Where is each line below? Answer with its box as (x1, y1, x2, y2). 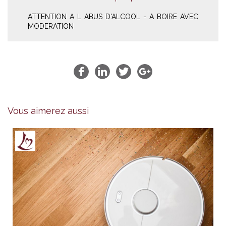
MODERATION (28, 22, 74, 31)
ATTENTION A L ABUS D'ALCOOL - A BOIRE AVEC (28, 13, 198, 21)
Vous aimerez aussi (8, 105, 89, 117)
